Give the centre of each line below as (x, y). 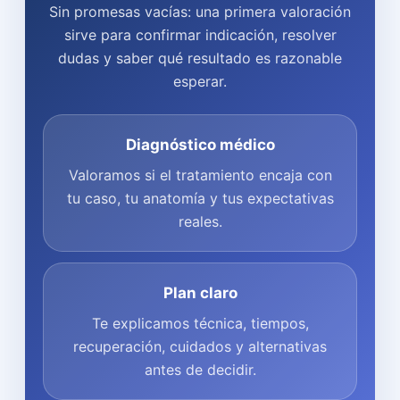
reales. (200, 222)
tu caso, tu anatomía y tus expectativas (200, 199)
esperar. (200, 82)
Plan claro (200, 293)
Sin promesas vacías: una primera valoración (200, 12)
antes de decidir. (200, 370)
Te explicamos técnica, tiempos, (200, 324)
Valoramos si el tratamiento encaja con (200, 175)
